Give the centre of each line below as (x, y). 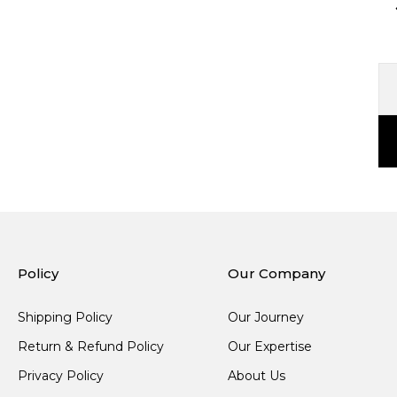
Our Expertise (270, 346)
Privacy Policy (61, 375)
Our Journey (266, 317)
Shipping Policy (65, 317)
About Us (257, 375)
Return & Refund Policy (91, 346)
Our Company (277, 273)
